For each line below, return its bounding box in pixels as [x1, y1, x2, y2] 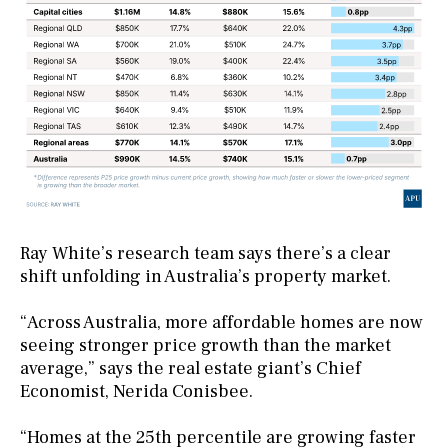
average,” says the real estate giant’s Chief [20, 356, 361, 380]
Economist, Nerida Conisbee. [20, 379, 253, 403]
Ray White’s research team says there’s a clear [20, 241, 391, 265]
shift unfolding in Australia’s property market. [20, 264, 391, 288]
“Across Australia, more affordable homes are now [20, 310, 423, 334]
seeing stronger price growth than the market [20, 333, 391, 357]
